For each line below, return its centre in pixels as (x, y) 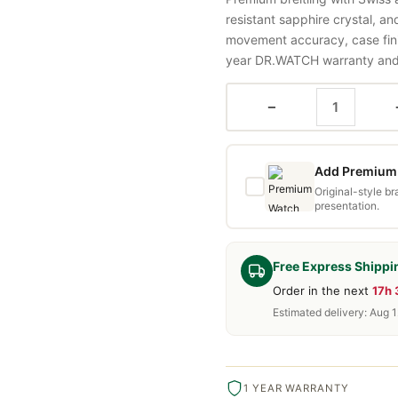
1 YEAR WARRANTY (296, 388)
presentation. (347, 205)
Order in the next (322, 290)
